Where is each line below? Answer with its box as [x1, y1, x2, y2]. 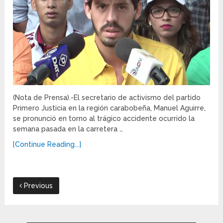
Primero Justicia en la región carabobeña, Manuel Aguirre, [13, 104, 206, 112]
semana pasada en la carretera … [13, 124, 123, 133]
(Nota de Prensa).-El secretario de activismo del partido [13, 93, 201, 102]
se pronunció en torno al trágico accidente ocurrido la [13, 114, 195, 122]
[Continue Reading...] [13, 140, 82, 148]
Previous [22, 181, 53, 190]
